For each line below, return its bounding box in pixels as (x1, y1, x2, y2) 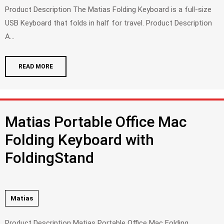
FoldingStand (5, 148, 94, 166)
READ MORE (18, 62, 53, 70)
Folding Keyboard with (5, 130, 154, 148)
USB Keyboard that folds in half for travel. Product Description (5, 18, 212, 27)
